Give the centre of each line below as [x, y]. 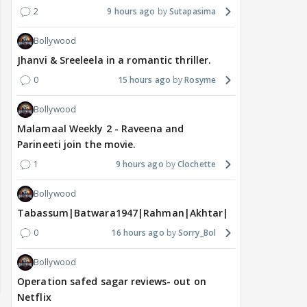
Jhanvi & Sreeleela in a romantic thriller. [114, 60]
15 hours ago [144, 80]
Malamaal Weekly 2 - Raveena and [101, 129]
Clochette [197, 164]
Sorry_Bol [197, 233]
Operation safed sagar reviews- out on [112, 282]
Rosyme [200, 80]
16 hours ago [138, 233]
